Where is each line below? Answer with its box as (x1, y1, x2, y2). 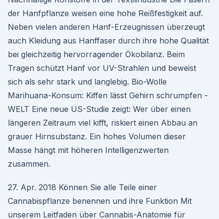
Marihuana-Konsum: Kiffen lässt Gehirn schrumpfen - (8, 90, 208, 100)
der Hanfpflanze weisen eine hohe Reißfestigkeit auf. (8, 8, 203, 18)
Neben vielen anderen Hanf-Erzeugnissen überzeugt (8, 22, 205, 32)
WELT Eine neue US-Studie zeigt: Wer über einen (8, 104, 191, 114)
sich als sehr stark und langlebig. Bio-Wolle (8, 77, 167, 87)
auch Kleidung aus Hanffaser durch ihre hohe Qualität (8, 36, 209, 45)
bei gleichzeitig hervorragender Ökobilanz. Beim (8, 49, 185, 59)
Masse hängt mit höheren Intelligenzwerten (8, 145, 169, 155)
